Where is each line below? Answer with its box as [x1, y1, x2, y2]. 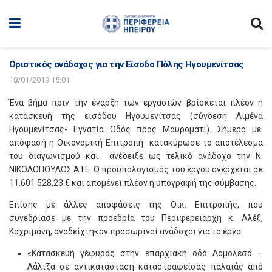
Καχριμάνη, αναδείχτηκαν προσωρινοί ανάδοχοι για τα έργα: [9, 226, 243, 236]
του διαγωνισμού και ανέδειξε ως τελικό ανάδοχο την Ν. [9, 151, 263, 161]
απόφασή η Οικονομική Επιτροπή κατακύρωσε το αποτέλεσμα [9, 138, 263, 148]
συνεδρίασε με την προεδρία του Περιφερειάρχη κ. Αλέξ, [9, 213, 263, 223]
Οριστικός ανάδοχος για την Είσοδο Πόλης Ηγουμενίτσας [9, 59, 244, 70]
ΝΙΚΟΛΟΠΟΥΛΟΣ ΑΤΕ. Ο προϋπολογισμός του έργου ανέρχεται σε [9, 165, 263, 174]
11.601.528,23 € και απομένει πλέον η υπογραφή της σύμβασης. [9, 178, 256, 188]
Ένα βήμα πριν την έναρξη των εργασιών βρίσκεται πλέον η [9, 98, 263, 107]
